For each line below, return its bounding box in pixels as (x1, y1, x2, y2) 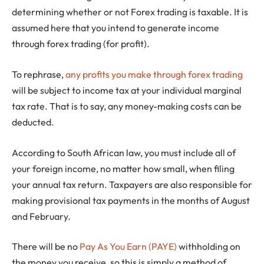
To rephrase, (12, 68, 65, 80)
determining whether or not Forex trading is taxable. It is (12, 6, 248, 18)
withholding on (177, 240, 240, 253)
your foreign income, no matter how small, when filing (12, 162, 235, 174)
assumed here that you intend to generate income (12, 22, 219, 34)
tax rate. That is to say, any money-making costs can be (12, 100, 242, 112)
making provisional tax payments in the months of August (12, 194, 250, 206)
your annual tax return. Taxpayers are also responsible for (12, 178, 252, 190)
